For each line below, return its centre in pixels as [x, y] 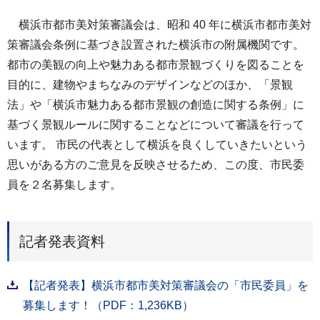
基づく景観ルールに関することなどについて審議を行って [156, 125]
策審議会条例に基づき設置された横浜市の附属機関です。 [156, 45]
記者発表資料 [62, 241]
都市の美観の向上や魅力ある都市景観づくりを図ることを [156, 65]
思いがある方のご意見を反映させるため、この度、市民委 [156, 165]
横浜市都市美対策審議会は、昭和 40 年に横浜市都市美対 [159, 25]
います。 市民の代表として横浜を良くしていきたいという [157, 145]
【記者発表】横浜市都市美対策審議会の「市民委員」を [166, 285]
